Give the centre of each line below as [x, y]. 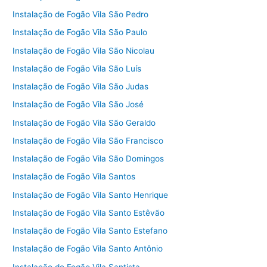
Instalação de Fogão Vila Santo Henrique [91, 195]
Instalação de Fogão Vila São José [78, 105]
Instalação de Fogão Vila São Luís [77, 68]
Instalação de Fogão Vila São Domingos [89, 159]
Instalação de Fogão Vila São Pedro [81, 15]
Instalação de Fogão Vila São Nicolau [84, 50]
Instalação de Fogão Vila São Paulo [80, 32]
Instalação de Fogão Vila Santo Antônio [88, 249]
